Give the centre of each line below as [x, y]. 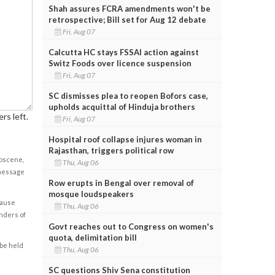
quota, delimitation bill [92, 237]
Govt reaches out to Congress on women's [131, 226]
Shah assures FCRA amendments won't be [129, 8]
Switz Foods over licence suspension [120, 63]
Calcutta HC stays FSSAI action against [123, 52]
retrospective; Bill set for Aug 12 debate [127, 19]
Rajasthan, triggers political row [111, 150]
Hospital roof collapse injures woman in [125, 139]
